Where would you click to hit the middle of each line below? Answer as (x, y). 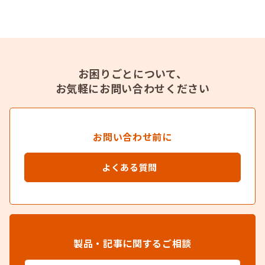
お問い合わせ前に (132, 137)
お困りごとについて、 (132, 74)
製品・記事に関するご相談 (132, 243)
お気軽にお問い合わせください (132, 88)
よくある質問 (130, 167)
